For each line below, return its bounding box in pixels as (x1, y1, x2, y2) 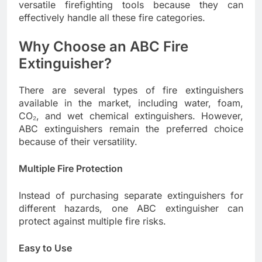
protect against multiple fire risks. (19, 215, 166, 227)
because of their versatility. (19, 135, 137, 147)
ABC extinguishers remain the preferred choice (19, 122, 243, 135)
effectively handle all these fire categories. (19, 11, 205, 23)
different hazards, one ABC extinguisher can (19, 202, 243, 214)
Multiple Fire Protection (19, 162, 123, 174)
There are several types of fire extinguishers (19, 84, 243, 96)
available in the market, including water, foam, (19, 96, 243, 109)
